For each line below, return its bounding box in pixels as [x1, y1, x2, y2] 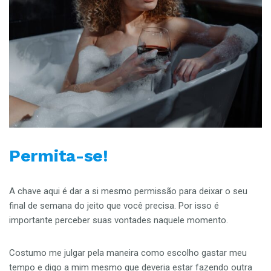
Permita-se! [9, 146, 108, 166]
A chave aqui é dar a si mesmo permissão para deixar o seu [9, 186, 247, 197]
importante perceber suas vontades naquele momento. [9, 215, 233, 226]
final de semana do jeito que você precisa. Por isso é [9, 200, 219, 212]
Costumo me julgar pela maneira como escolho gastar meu [9, 247, 247, 259]
